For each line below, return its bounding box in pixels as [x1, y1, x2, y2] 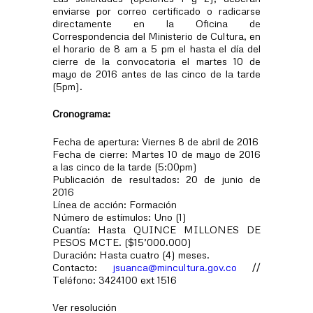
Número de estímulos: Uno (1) [52, 210, 187, 223]
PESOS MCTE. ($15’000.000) [52, 235, 191, 248]
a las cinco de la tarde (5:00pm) [52, 159, 197, 173]
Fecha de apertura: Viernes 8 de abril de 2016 [52, 134, 259, 147]
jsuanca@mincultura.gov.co [112, 260, 237, 273]
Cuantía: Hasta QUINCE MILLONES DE [52, 222, 261, 235]
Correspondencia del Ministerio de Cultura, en [52, 29, 261, 42]
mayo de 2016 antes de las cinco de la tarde [52, 66, 261, 80]
